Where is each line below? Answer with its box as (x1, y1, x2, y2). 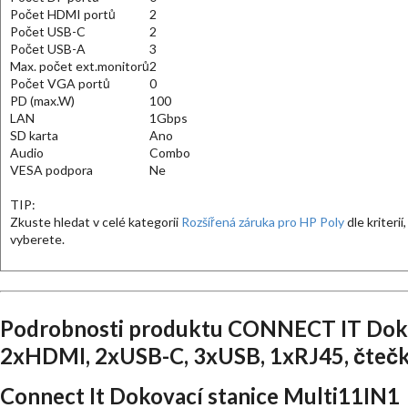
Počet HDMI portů (10, 6, 116, 22)
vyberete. (10, 231, 65, 247)
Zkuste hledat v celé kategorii (10, 214, 181, 229)
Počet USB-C (10, 24, 86, 39)
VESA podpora (10, 162, 93, 178)
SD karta (10, 127, 58, 143)
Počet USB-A (10, 41, 86, 56)
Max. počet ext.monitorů (10, 58, 149, 74)
